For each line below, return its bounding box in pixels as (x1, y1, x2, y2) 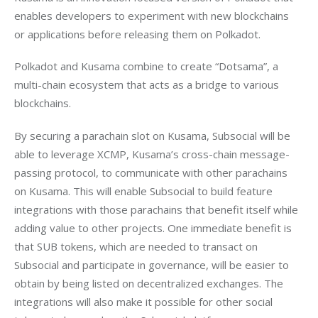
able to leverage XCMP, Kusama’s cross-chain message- (14, 146, 290, 161)
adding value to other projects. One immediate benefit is (14, 220, 295, 235)
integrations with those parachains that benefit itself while (14, 202, 301, 216)
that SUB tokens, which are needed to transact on (14, 238, 261, 253)
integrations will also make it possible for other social (14, 294, 275, 309)
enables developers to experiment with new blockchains (14, 8, 292, 23)
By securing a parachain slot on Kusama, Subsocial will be (14, 128, 293, 143)
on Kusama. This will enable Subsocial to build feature (14, 183, 275, 198)
